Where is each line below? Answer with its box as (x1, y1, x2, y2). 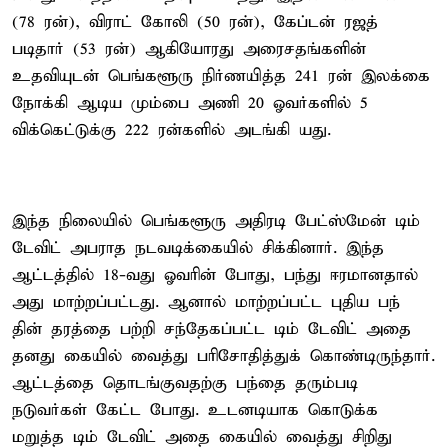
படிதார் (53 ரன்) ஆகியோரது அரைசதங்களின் (12, 38, 366, 60)
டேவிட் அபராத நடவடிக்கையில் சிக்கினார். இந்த (12, 237, 384, 259)
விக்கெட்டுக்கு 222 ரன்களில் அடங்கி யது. (12, 119, 331, 141)
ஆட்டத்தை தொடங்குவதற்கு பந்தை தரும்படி (12, 372, 358, 394)
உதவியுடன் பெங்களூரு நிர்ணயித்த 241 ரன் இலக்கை (12, 65, 430, 87)
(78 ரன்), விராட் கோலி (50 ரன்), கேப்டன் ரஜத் (12, 11, 378, 33)
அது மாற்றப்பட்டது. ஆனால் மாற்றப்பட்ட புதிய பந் (12, 291, 400, 313)
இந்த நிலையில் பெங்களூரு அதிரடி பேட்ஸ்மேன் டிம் (12, 210, 420, 232)
